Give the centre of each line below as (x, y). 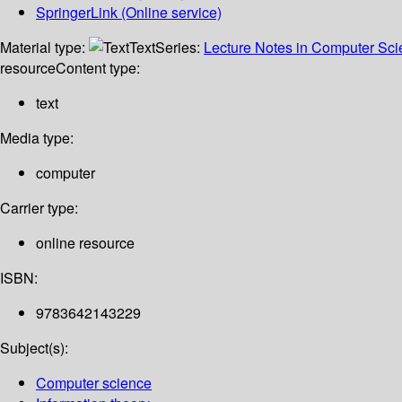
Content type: (98, 68)
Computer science (94, 383)
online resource (85, 243)
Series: (179, 48)
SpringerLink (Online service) (129, 13)
